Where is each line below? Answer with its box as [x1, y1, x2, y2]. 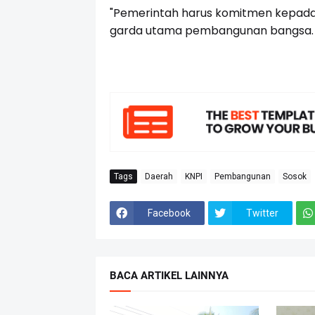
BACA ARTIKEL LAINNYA [109, 269, 229, 283]
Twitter [245, 207, 278, 219]
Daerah [144, 171, 173, 181]
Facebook [147, 207, 191, 219]
